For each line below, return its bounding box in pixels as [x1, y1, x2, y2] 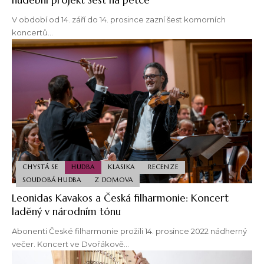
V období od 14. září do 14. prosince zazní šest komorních [12, 14, 226, 24]
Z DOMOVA [94, 176, 134, 184]
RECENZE [148, 163, 179, 171]
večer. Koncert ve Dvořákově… [12, 239, 129, 249]
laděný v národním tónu [12, 204, 121, 218]
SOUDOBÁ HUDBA [22, 176, 82, 184]
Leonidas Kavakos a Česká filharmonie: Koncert [12, 191, 229, 204]
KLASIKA [107, 163, 136, 171]
